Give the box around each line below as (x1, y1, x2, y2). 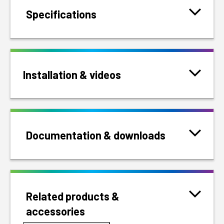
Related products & (26, 189, 119, 203)
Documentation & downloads (26, 128, 165, 142)
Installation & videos (23, 68, 121, 81)
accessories (26, 204, 85, 218)
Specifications (26, 7, 96, 21)
